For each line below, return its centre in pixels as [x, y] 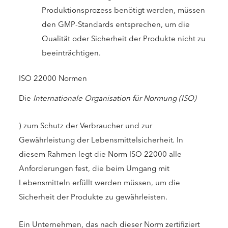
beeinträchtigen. [71, 53]
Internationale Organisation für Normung [105, 98]
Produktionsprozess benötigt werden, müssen [123, 10]
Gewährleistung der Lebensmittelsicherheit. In [101, 140]
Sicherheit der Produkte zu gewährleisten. [93, 197]
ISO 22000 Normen [53, 79]
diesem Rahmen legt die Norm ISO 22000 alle [100, 154]
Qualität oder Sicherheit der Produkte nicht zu [124, 38]
